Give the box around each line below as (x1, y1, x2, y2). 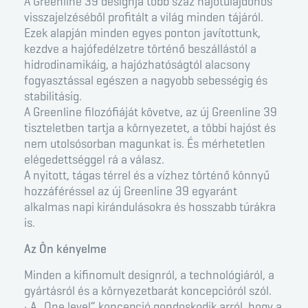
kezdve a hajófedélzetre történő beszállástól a (24, 41, 256, 57)
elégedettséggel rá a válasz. (24, 152, 164, 168)
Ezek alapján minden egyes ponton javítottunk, (24, 25, 261, 41)
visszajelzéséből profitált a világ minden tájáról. (24, 10, 263, 25)
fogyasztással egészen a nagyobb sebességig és (24, 73, 267, 89)
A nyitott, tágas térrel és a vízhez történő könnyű (24, 168, 269, 184)
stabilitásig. (24, 89, 82, 104)
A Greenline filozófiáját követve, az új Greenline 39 (24, 104, 277, 120)
